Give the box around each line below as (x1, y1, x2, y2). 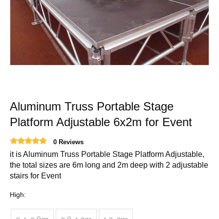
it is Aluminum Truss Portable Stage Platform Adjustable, (10, 150, 204, 159)
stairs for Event (10, 172, 61, 180)
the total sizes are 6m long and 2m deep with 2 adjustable (10, 161, 208, 170)
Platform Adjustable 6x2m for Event (10, 115, 192, 129)
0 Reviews (53, 138, 84, 146)
